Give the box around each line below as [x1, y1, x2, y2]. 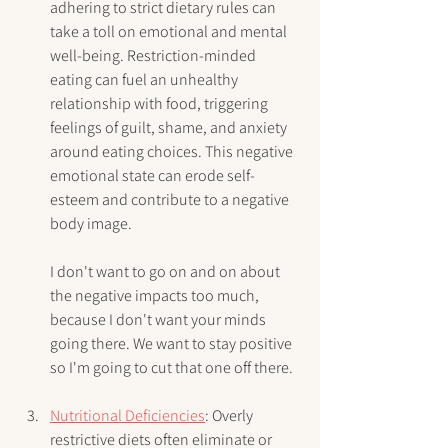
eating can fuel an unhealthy [50, 69, 241, 91]
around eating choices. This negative [50, 141, 296, 163]
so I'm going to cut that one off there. [50, 357, 296, 379]
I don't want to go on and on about [50, 261, 283, 283]
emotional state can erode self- [50, 165, 255, 187]
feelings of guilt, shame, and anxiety [50, 117, 290, 139]
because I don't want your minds [50, 309, 269, 331]
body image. [50, 213, 132, 235]
